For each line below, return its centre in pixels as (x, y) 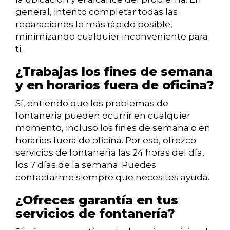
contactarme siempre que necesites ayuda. (112, 177)
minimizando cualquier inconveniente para (112, 37)
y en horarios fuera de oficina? (115, 85)
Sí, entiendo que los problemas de (92, 103)
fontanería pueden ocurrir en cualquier (103, 116)
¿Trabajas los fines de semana (114, 72)
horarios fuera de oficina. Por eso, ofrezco (106, 140)
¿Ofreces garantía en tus (97, 200)
